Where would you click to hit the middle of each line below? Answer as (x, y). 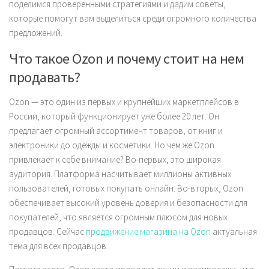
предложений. (36, 33)
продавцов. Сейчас (47, 231)
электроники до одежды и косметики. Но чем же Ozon (112, 145)
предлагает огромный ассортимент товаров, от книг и (116, 131)
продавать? (44, 77)
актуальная (234, 231)
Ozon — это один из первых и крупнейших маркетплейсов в (124, 102)
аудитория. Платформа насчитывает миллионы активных (120, 174)
